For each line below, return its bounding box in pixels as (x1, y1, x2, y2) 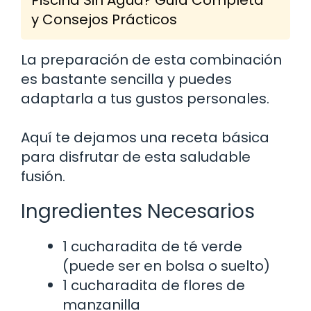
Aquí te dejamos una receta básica (21, 127, 269, 147)
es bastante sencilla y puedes (21, 69, 232, 89)
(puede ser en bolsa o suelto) (62, 255, 270, 276)
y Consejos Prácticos (31, 9, 177, 29)
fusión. (21, 166, 65, 186)
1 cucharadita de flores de (62, 275, 245, 295)
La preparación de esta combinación (21, 49, 282, 69)
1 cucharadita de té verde (62, 236, 242, 256)
